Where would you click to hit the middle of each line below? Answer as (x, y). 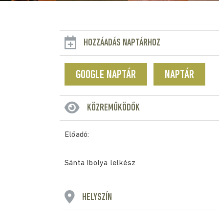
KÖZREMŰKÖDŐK (113, 108)
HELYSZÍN (97, 197)
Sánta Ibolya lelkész (100, 163)
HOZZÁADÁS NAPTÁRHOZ (122, 43)
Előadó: (77, 135)
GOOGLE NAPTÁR (106, 75)
